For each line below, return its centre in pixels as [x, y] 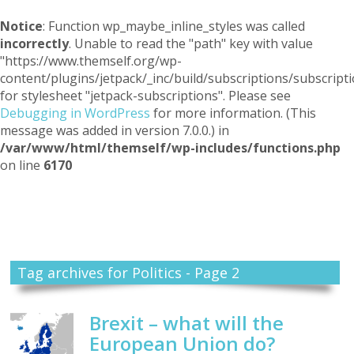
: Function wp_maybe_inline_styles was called [174, 26]
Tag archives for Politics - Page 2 [128, 273]
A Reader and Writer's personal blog [177, 227]
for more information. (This [233, 113]
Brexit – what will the [187, 323]
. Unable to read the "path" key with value [191, 43]
